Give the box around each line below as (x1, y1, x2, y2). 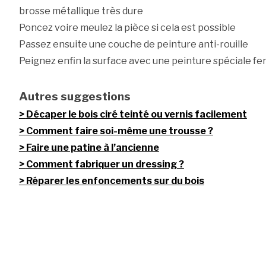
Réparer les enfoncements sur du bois (26, 175, 204, 187)
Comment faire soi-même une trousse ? (26, 125, 213, 137)
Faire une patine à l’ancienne (26, 142, 159, 154)
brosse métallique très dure (18, 5, 143, 17)
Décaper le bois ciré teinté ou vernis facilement (26, 109, 247, 121)
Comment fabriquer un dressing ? (26, 159, 184, 170)
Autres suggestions (18, 89, 131, 104)
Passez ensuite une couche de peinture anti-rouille (18, 39, 248, 50)
